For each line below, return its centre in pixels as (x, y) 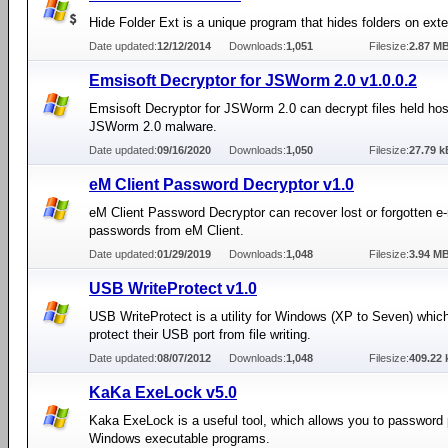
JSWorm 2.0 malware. (153, 126)
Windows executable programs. (179, 438)
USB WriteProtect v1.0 (173, 288)
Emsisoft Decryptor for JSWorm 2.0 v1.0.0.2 (253, 80)
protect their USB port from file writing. (200, 334)
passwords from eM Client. (166, 230)
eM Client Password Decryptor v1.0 (221, 184)
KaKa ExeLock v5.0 (163, 392)
